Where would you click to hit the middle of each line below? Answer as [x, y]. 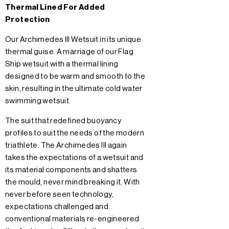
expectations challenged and [57, 207]
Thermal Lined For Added [55, 7]
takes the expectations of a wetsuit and [74, 157]
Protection [28, 19]
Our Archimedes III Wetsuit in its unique [73, 39]
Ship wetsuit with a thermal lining [62, 64]
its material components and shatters [71, 170]
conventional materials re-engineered [72, 219]
